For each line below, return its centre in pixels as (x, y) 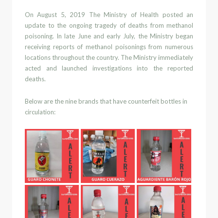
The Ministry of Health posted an (141, 15)
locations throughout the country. (72, 57)
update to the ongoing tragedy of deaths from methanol (109, 25)
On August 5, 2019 (57, 15)
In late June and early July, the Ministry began (125, 36)
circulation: (40, 112)
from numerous (171, 47)
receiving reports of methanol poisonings (87, 47)
